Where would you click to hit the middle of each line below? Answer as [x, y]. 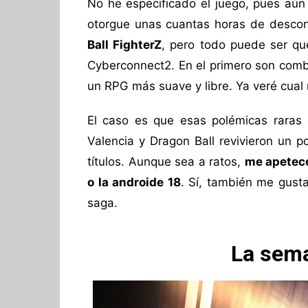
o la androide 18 [134, 182]
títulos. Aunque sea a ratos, [166, 162]
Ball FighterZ [125, 45]
